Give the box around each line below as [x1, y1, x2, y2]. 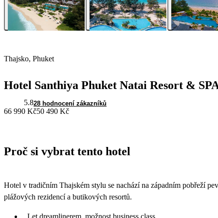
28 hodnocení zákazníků [34, 100, 107, 108]
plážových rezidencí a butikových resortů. [4, 192, 132, 201]
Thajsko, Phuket [4, 54, 54, 63]
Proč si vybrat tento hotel [4, 145, 130, 158]
